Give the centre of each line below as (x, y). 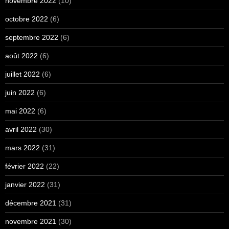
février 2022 (25, 166)
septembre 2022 (32, 37)
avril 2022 (21, 129)
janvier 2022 (25, 184)
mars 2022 (22, 147)
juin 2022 (20, 92)
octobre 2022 (27, 19)
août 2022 (21, 55)
